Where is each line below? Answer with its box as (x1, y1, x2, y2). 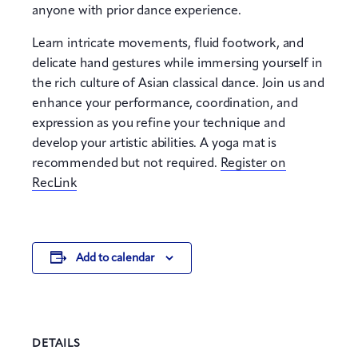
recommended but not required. (32, 157, 221, 170)
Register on (220, 157, 286, 170)
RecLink (32, 177, 77, 190)
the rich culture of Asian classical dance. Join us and (32, 77, 324, 90)
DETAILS (32, 338, 81, 350)
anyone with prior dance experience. (32, 4, 241, 18)
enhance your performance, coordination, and (32, 97, 298, 110)
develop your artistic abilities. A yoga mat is (32, 137, 277, 150)
